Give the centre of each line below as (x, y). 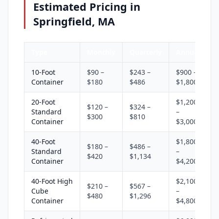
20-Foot (43, 102)
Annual (188, 52)
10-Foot (43, 72)
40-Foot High (52, 181)
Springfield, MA (74, 21)
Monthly (101, 52)
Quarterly (146, 52)
